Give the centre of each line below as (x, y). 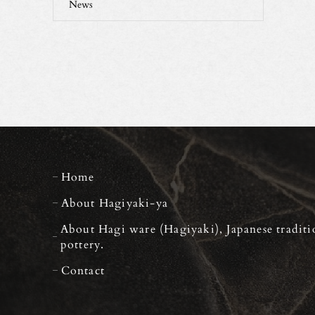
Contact (83, 270)
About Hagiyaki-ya (115, 202)
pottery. (82, 244)
